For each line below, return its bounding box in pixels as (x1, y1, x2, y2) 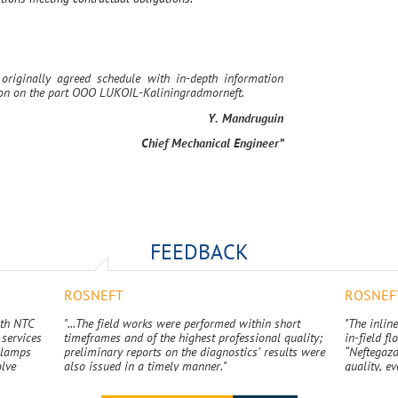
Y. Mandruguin (208, 109, 283, 126)
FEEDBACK (149, 237, 249, 266)
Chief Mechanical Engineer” (141, 135, 283, 152)
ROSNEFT (64, 286, 123, 305)
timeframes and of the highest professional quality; (64, 330, 322, 346)
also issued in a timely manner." (64, 358, 227, 375)
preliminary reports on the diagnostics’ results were (64, 344, 325, 361)
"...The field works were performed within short (64, 315, 300, 332)
